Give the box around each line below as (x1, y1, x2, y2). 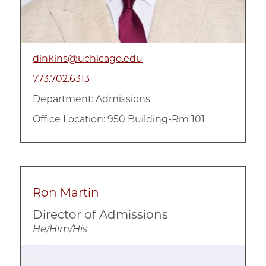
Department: (33, 93, 93, 104)
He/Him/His (33, 223, 87, 235)
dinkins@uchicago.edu (33, 52, 142, 64)
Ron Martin (33, 185, 99, 199)
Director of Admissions (33, 207, 168, 221)
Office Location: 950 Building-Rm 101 (33, 113, 205, 125)
